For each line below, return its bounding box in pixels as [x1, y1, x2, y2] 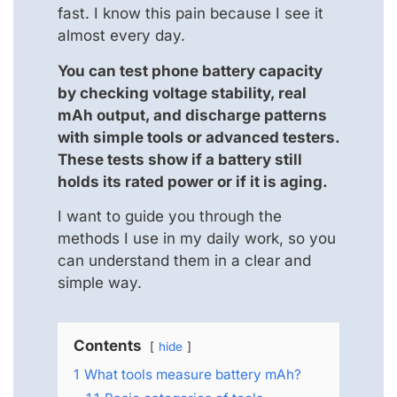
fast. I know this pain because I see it [58, 4, 323, 23]
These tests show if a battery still [58, 150, 302, 168]
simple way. [58, 273, 142, 292]
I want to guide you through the [58, 206, 282, 225]
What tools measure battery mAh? [84, 365, 301, 383]
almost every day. [58, 27, 185, 45]
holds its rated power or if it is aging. [58, 172, 328, 191]
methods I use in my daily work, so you [58, 229, 336, 247]
